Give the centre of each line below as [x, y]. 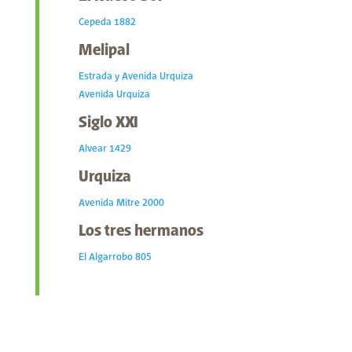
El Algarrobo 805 [115, 258]
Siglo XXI [108, 123]
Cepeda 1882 [107, 23]
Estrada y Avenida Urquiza [136, 77]
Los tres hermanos [141, 232]
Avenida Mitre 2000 [121, 203]
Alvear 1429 [104, 149]
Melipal [104, 51]
